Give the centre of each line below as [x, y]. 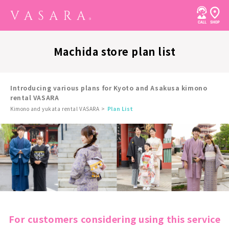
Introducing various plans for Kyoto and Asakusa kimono [109, 88]
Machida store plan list [114, 51]
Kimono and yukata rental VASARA [55, 109]
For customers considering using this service [114, 219]
